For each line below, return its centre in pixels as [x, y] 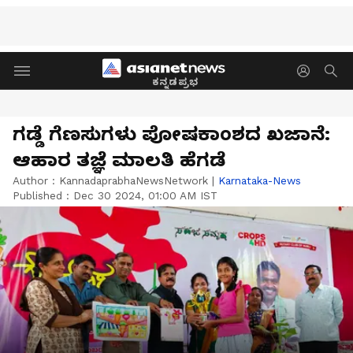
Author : [36, 180]
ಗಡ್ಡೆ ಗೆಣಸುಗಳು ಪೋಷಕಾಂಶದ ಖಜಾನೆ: [171, 134]
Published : [43, 195]
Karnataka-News [260, 180]
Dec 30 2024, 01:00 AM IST [145, 195]
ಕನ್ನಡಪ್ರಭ [175, 82]
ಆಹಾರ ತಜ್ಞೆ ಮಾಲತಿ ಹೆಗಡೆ [119, 160]
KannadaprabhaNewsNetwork [134, 180]
